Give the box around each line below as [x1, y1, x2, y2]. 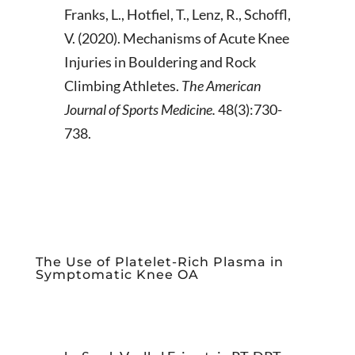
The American [181, 77, 261, 94]
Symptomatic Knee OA [35, 267, 199, 282]
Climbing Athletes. [63, 77, 181, 94]
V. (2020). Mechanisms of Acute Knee [63, 29, 289, 47]
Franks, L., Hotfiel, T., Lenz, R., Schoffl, [63, 6, 291, 23]
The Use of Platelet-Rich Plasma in [35, 254, 284, 269]
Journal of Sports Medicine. [63, 101, 218, 118]
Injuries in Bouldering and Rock [63, 53, 256, 71]
